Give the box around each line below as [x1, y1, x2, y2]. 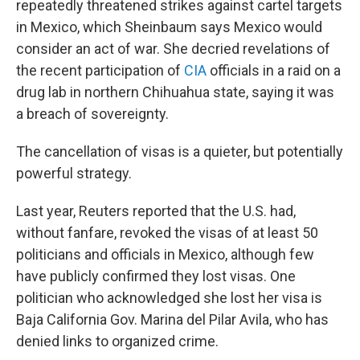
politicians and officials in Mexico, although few [16, 246, 314, 264]
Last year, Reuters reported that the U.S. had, [16, 202, 296, 220]
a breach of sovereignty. [16, 105, 172, 123]
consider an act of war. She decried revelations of [16, 40, 330, 58]
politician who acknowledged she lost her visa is [16, 289, 322, 307]
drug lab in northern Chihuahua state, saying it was [16, 84, 334, 101]
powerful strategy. [16, 165, 135, 182]
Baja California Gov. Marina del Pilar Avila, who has [16, 311, 329, 329]
